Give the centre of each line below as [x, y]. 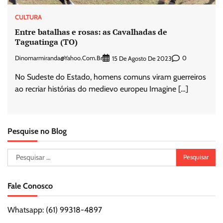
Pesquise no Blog [37, 131]
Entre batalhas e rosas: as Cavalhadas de [91, 32]
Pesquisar [23, 154]
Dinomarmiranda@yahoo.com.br [59, 58]
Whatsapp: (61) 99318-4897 [55, 210]
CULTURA [28, 17]
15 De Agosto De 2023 [142, 58]
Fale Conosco [30, 185]
